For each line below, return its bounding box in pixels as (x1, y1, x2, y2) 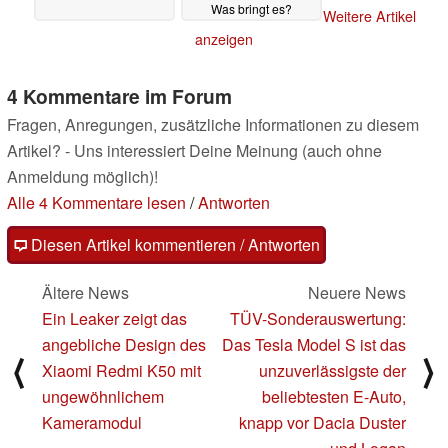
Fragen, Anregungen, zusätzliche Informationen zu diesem (7, 113, 419, 137)
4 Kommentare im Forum (7, 82, 232, 111)
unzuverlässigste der (259, 359, 406, 383)
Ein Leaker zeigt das (42, 307, 187, 331)
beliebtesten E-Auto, (262, 385, 406, 409)
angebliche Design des (42, 333, 206, 357)
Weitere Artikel (322, 6, 416, 27)
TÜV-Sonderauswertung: (230, 307, 406, 331)
